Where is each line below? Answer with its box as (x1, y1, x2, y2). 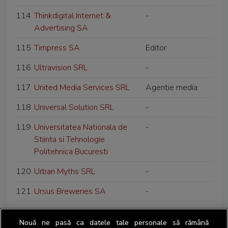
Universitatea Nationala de (34, 122, 127, 133)
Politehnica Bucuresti (34, 146, 108, 157)
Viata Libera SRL (34, 206, 92, 217)
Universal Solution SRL (34, 102, 114, 113)
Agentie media (146, 82, 197, 93)
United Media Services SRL (34, 82, 130, 93)
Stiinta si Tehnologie (34, 134, 105, 145)
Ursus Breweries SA (34, 186, 106, 197)
